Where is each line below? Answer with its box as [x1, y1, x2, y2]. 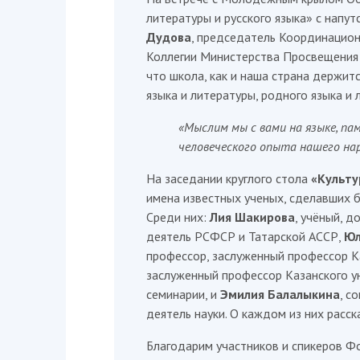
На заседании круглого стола [146, 170, 311, 186]
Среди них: [146, 209, 210, 225]
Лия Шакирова [210, 209, 295, 225]
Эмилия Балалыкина [220, 286, 340, 302]
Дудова [146, 29, 191, 45]
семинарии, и [146, 286, 220, 302]
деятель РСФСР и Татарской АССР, [146, 228, 344, 244]
